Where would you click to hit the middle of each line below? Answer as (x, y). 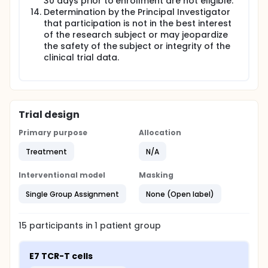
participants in (62, 226)
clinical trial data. (82, 57)
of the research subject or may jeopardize (136, 35)
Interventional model (62, 175)
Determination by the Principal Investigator (137, 12)
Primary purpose (53, 133)
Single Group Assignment (73, 194)
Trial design (49, 115)
